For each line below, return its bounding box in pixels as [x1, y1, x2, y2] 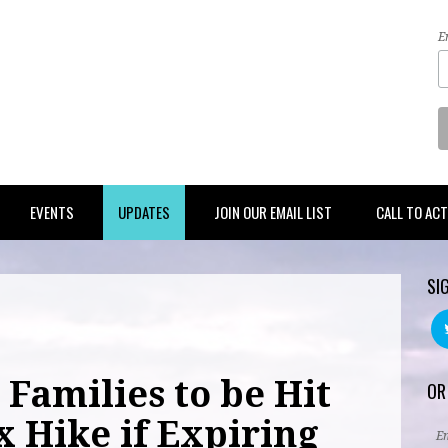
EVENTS [30, 200, 74, 223]
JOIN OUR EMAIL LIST [214, 200, 332, 223]
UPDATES [118, 200, 170, 223]
